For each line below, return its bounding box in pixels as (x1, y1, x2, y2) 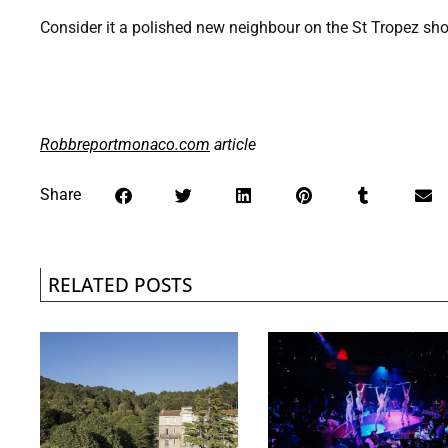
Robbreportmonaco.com (40, 134, 210, 154)
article (210, 134, 256, 154)
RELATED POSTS (48, 270, 192, 298)
